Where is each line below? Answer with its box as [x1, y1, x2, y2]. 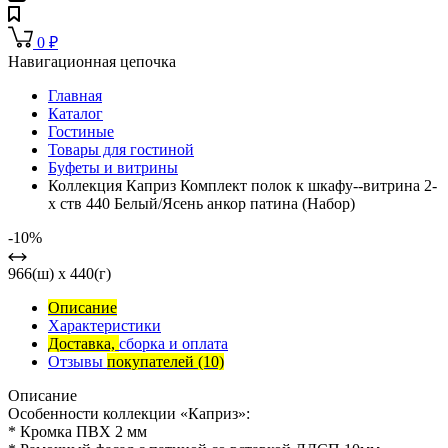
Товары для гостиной [48, 141, 194, 159]
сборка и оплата [119, 335, 228, 353]
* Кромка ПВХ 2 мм [8, 423, 147, 441]
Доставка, [48, 335, 119, 353]
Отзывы [48, 353, 107, 371]
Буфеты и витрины [48, 159, 178, 177]
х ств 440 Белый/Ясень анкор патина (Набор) [48, 195, 355, 213]
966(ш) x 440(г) [8, 265, 111, 283]
